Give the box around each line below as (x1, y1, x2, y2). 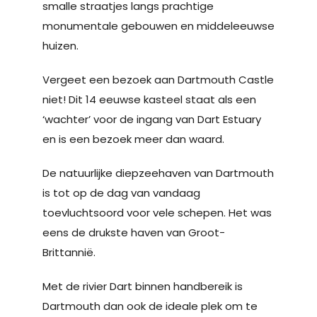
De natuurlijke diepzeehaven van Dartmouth (42, 166, 274, 180)
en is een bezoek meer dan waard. (42, 132, 224, 146)
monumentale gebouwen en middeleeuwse (42, 18, 275, 33)
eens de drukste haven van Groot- (42, 225, 225, 240)
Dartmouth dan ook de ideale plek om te (42, 299, 258, 313)
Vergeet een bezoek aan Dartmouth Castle (42, 72, 274, 87)
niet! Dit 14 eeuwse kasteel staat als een (42, 92, 256, 107)
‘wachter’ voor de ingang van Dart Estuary (42, 112, 261, 127)
